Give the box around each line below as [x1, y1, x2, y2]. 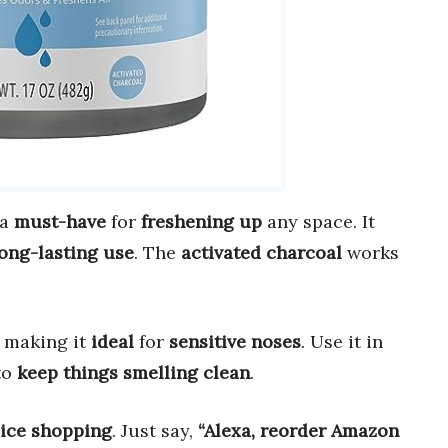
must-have [14, 210, 106, 234]
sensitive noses [169, 330, 301, 354]
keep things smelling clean [17, 361, 250, 385]
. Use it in [301, 330, 383, 354]
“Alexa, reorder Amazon [198, 419, 399, 443]
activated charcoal [181, 241, 342, 265]
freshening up [141, 210, 262, 234]
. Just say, [112, 419, 198, 443]
